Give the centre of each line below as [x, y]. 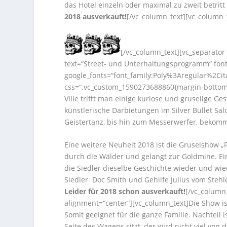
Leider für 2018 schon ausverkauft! [125, 192]
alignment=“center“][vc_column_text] [127, 203]
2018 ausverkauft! [96, 16]
